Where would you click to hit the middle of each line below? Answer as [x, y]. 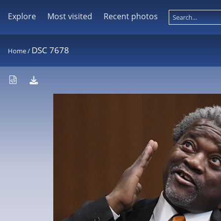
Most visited [70, 16]
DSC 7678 [50, 50]
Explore [22, 16]
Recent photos [130, 16]
